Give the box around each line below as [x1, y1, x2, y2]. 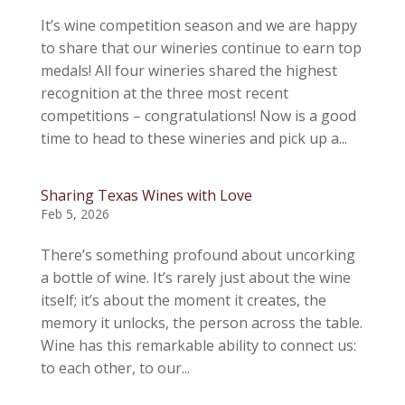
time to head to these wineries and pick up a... [40, 128, 347, 148]
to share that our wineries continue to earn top [40, 38, 362, 58]
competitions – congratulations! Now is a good [40, 106, 356, 126]
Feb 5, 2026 [40, 205, 109, 222]
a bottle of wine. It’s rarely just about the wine [40, 268, 351, 287]
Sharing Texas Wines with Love [40, 185, 252, 205]
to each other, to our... [40, 358, 190, 378]
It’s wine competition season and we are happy [40, 15, 357, 35]
